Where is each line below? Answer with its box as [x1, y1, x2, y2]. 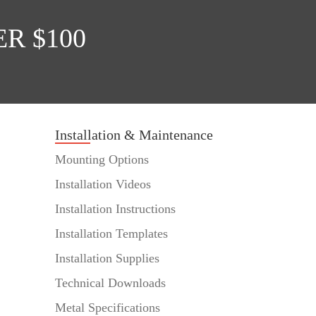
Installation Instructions [55, 202, 176, 217]
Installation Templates [55, 226, 169, 241]
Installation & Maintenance [55, 127, 214, 143]
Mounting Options [55, 152, 150, 167]
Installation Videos [55, 177, 152, 192]
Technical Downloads [55, 276, 166, 291]
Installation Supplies [55, 251, 160, 266]
